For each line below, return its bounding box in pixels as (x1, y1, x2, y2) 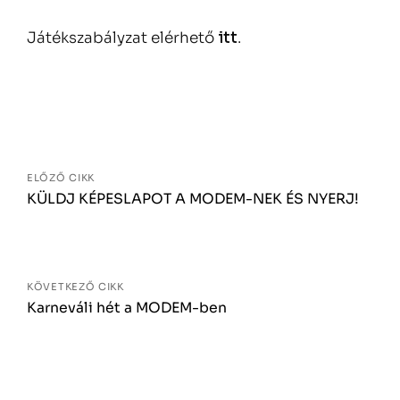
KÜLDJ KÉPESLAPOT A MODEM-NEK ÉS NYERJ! (27, 190, 359, 209)
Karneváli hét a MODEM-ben (27, 298, 227, 317)
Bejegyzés (26, 100, 164, 132)
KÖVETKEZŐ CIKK (27, 279, 124, 293)
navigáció (26, 130, 157, 162)
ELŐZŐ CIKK (27, 171, 95, 185)
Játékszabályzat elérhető (27, 29, 218, 47)
